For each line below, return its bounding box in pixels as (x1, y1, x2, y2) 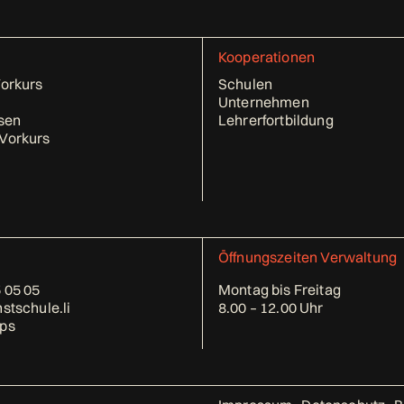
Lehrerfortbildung (218, 111, 334, 130)
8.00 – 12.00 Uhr (218, 298, 324, 317)
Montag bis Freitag (218, 280, 341, 299)
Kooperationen (218, 48, 316, 67)
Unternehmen (218, 93, 309, 112)
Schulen (218, 75, 273, 94)
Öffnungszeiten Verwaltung (218, 248, 397, 267)
